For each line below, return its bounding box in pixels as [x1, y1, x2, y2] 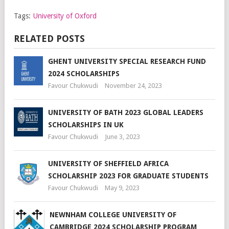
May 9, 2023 [105, 184, 140, 192]
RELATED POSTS [14, 33, 85, 44]
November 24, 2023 [105, 82, 162, 89]
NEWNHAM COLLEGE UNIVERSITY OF [50, 211, 176, 219]
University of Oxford [33, 12, 97, 20]
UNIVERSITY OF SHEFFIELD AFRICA [48, 159, 169, 168]
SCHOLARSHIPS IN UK [48, 121, 124, 129]
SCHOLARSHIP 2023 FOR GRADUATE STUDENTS [48, 172, 209, 180]
